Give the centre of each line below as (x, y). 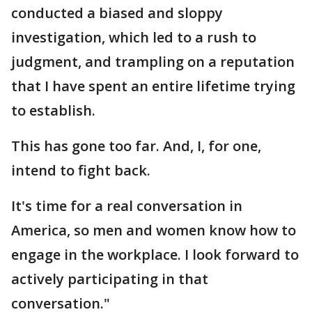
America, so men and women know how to (154, 231)
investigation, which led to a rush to (134, 38)
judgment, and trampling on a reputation (153, 62)
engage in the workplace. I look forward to (155, 255)
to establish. (53, 111)
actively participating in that (110, 279)
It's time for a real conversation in (127, 206)
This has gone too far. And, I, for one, (136, 146)
